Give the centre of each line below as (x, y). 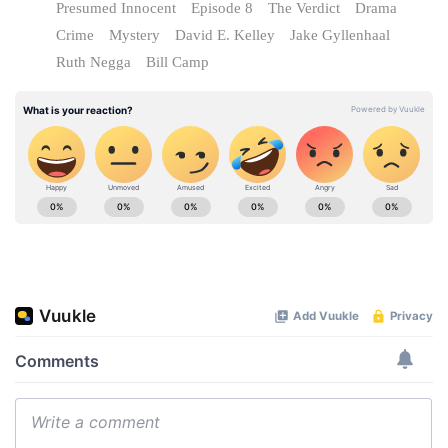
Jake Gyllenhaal (340, 34)
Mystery (134, 34)
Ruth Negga (93, 61)
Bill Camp (177, 61)
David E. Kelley (225, 34)
